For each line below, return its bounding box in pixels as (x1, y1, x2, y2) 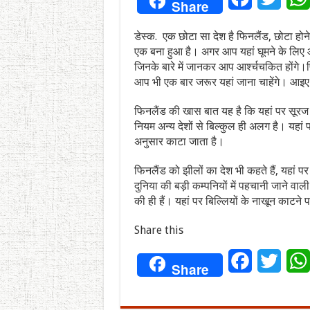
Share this (134, 223, 183, 237)
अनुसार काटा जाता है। (134, 134, 224, 148)
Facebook (251, 253, 298, 267)
